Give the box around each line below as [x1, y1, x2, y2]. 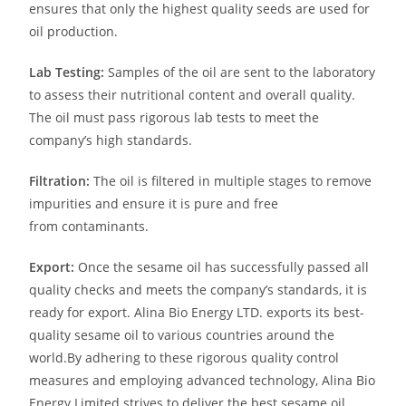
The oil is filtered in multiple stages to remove [90, 172, 372, 189]
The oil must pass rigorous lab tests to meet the [29, 109, 320, 126]
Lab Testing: [29, 63, 105, 81]
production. [47, 23, 119, 40]
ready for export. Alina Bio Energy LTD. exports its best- [29, 304, 365, 321]
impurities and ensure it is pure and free [29, 195, 279, 212]
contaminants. [62, 217, 150, 235]
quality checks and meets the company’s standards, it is [29, 281, 368, 298]
